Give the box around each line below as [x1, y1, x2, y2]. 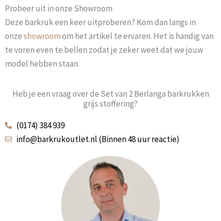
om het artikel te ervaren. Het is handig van [61, 31, 214, 42]
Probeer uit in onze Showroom [5, 3, 112, 14]
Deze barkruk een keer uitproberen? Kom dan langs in [5, 17, 196, 28]
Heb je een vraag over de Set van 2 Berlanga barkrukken [12, 88, 209, 100]
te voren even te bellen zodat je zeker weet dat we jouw [5, 44, 203, 56]
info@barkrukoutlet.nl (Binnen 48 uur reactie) [16, 134, 180, 145]
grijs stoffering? [83, 98, 138, 110]
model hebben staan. [5, 58, 79, 70]
